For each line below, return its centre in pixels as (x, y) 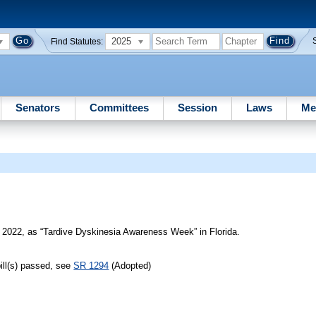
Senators (38, 107)
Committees (119, 107)
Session (197, 107)
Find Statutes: (77, 41)
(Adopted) (130, 266)
